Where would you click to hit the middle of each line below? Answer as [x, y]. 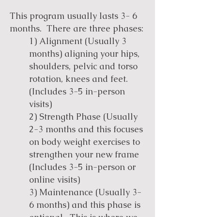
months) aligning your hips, [84, 54]
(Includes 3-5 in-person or [82, 167]
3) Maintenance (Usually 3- [85, 192]
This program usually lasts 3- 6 [73, 16]
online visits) [54, 179]
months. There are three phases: [77, 28]
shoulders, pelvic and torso [83, 66]
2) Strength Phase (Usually [83, 116]
